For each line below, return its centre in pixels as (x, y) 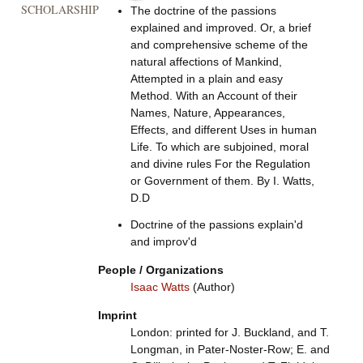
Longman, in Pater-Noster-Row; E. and (230, 349)
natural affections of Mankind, (206, 62)
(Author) (212, 287)
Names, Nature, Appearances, (207, 113)
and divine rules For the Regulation (220, 164)
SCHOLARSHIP (60, 10)
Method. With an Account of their (214, 96)
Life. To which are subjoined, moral (219, 147)
